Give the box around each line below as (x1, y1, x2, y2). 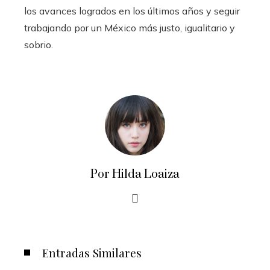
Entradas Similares (42, 244, 142, 260)
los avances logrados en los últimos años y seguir (24, 4, 240, 17)
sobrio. (24, 38, 53, 51)
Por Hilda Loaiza (90, 166, 180, 182)
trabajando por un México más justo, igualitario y (24, 21, 235, 34)
